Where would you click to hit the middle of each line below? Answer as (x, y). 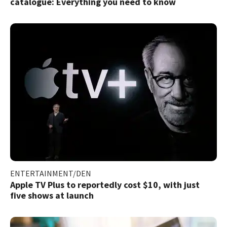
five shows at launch (52, 195)
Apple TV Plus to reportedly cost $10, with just (105, 184)
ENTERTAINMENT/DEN (51, 173)
